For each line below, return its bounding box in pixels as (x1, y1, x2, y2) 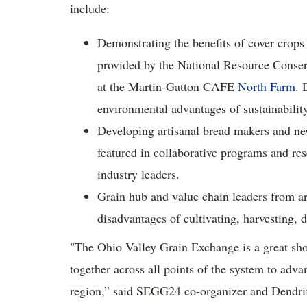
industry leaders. (97, 166, 180, 182)
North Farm (238, 78, 295, 95)
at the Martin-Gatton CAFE (97, 78, 238, 95)
